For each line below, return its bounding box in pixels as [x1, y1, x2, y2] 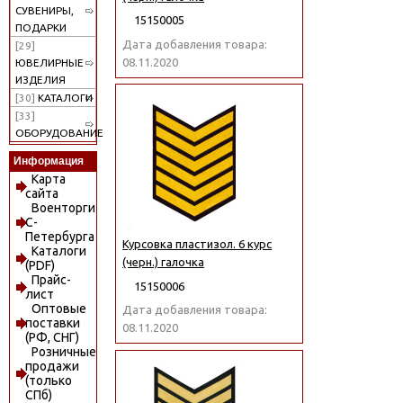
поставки [24, 316, 80, 330]
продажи [24, 359, 79, 373]
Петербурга [24, 229, 94, 244]
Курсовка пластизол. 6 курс [122, 237, 273, 251]
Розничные [31, 345, 96, 359]
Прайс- [31, 273, 71, 287]
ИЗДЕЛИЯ [15, 74, 66, 86]
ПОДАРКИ [15, 22, 67, 34]
